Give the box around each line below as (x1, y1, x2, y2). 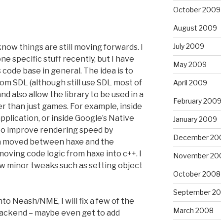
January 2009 (173, 114, 217, 123)
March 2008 (173, 206, 214, 215)
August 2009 (173, 23, 217, 32)
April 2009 (173, 78, 207, 87)
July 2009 (173, 41, 204, 50)
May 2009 (173, 60, 207, 69)
